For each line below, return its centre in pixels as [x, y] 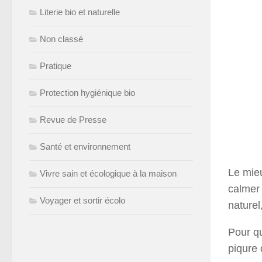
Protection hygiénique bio [87, 93]
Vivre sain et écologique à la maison [108, 173]
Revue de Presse [73, 120]
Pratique [56, 66]
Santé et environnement [85, 146]
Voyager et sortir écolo [82, 200]
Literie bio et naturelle [80, 12]
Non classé [61, 39]
